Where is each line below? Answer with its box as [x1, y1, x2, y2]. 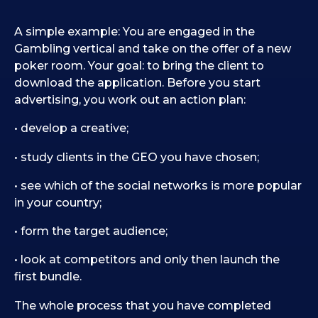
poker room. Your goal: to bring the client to [14, 59, 264, 73]
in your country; [14, 195, 102, 209]
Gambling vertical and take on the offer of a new [14, 42, 291, 56]
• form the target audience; [14, 224, 168, 238]
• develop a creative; [14, 121, 128, 136]
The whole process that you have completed [14, 298, 271, 312]
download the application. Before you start [14, 76, 261, 90]
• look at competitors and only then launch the [14, 253, 280, 267]
